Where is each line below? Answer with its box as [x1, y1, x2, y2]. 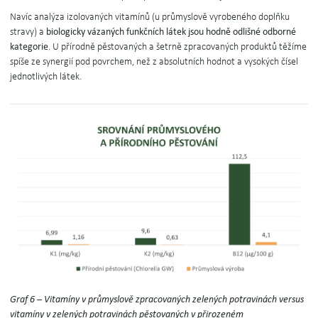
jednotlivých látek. [10, 71, 82, 82]
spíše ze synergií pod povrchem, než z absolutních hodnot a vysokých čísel [10, 56, 299, 67]
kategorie [10, 41, 49, 52]
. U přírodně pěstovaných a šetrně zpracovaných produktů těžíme [48, 41, 307, 53]
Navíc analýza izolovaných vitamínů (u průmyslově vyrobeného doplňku [10, 11, 290, 23]
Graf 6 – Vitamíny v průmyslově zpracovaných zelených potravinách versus [10, 294, 305, 305]
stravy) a [10, 26, 47, 38]
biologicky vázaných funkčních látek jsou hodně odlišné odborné [46, 26, 297, 37]
